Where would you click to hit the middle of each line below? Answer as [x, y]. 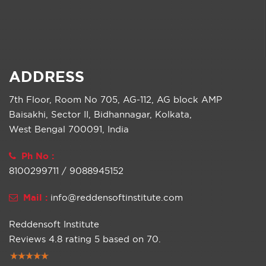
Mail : [35, 198]
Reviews [29, 239]
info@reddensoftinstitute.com [117, 198]
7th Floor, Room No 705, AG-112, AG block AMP [115, 100]
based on [123, 239]
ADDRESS [47, 77]
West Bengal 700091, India [69, 129]
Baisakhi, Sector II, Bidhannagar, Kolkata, [100, 115]
